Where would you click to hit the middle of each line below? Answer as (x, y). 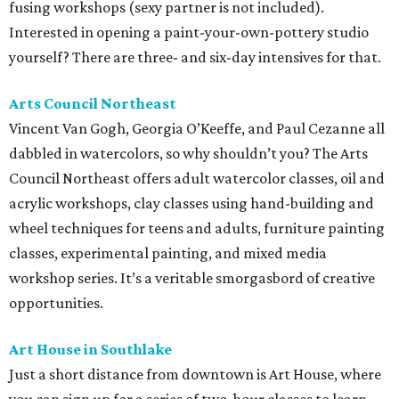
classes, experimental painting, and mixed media (168, 253)
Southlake (136, 350)
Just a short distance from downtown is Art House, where (195, 375)
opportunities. (56, 303)
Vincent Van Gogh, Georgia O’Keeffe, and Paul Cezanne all (197, 129)
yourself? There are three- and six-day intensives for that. (195, 57)
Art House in (55, 350)
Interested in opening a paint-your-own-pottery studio (189, 33)
